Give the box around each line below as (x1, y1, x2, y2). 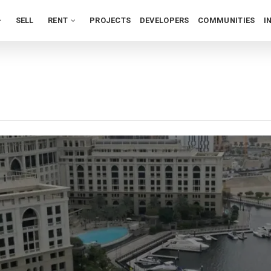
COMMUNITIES (198, 16, 255, 25)
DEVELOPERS (139, 16, 189, 25)
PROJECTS (89, 16, 131, 25)
